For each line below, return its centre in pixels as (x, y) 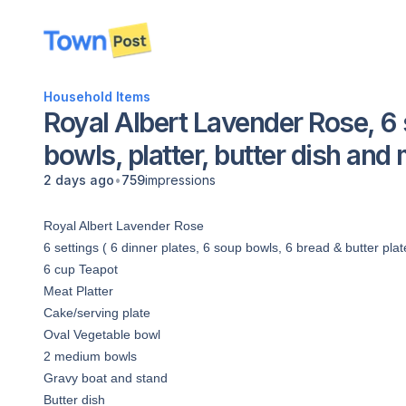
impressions (180, 180)
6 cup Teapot (81, 269)
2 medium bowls (90, 356)
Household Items (97, 97)
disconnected (100, 50)
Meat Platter (78, 291)
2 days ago (79, 180)
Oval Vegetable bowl (102, 334)
